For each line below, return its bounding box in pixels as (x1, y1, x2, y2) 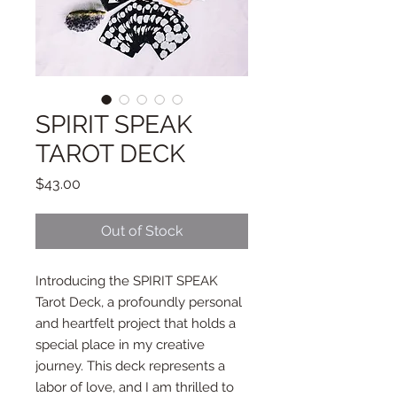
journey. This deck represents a (35, 357, 225, 374)
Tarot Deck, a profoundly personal (35, 293, 242, 310)
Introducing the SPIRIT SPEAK (35, 272, 218, 289)
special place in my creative (35, 336, 205, 353)
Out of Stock (101, 222, 183, 239)
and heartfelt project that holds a (35, 315, 236, 331)
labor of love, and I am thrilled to (35, 378, 234, 395)
